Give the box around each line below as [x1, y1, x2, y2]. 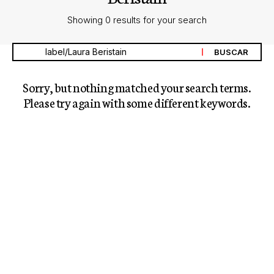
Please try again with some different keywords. [23, 93, 251, 111]
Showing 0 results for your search [67, 13, 207, 26]
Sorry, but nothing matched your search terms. [23, 78, 251, 95]
